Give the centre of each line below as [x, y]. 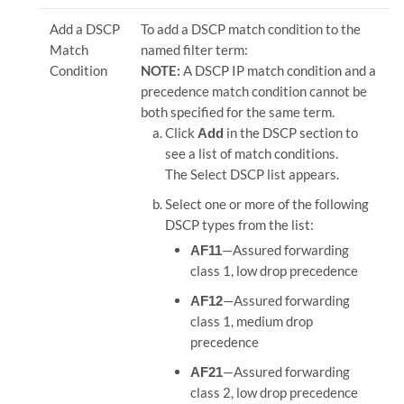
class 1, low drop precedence [274, 271]
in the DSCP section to [291, 133]
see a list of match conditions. [252, 153]
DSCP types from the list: [240, 225]
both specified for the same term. [237, 112]
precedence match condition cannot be [253, 91]
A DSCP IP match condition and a [279, 70]
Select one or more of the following [267, 204]
